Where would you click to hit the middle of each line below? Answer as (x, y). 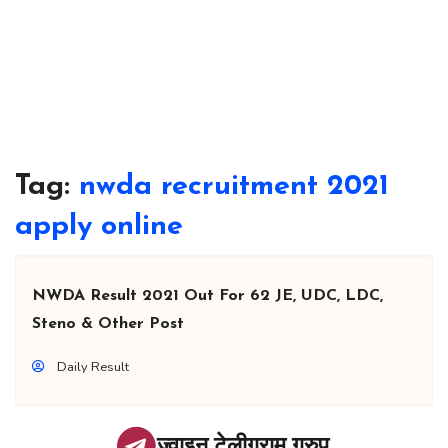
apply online (99, 227)
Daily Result (93, 367)
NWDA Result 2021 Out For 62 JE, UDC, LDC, (207, 296)
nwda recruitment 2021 (234, 187)
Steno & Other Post (108, 324)
